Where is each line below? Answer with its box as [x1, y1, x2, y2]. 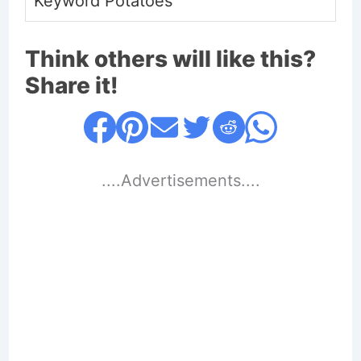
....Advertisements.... [101, 171, 260, 191]
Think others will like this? [24, 45, 316, 73]
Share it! [24, 72, 118, 100]
